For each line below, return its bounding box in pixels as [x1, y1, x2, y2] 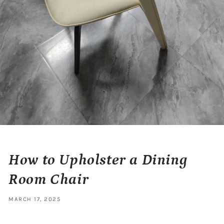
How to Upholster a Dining [8, 151, 187, 168]
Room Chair [8, 170, 89, 188]
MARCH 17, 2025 [8, 195, 61, 203]
